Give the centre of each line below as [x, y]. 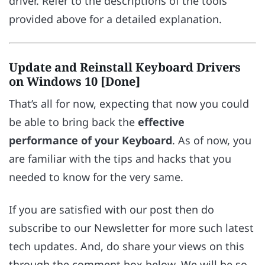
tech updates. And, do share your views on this [127, 246]
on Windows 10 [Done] [75, 82]
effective [161, 122]
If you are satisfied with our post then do [112, 209]
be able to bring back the [73, 122]
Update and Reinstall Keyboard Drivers [125, 67]
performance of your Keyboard [91, 140]
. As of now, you [212, 140]
